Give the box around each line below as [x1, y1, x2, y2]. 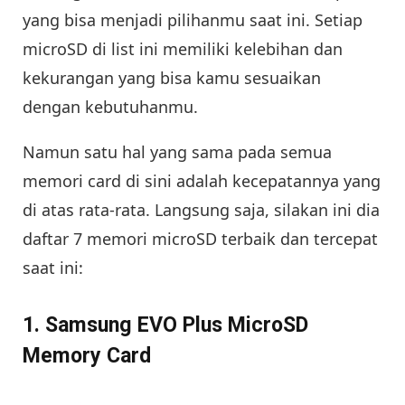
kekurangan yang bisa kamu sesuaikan [23, 67, 321, 89]
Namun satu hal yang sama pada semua [23, 141, 332, 163]
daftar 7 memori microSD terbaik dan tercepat [23, 228, 378, 250]
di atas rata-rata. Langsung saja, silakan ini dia [23, 199, 380, 221]
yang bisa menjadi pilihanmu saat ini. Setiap [23, 9, 363, 31]
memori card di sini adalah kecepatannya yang [23, 170, 381, 192]
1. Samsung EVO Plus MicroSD [23, 313, 308, 338]
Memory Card [23, 344, 151, 369]
